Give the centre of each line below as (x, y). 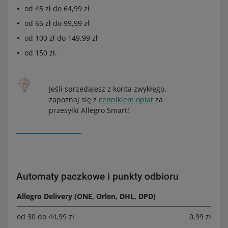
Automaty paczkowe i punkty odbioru (97, 177)
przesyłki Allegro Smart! (89, 110)
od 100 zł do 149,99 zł (61, 38)
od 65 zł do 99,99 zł (57, 23)
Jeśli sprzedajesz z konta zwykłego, (108, 89)
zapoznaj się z (74, 100)
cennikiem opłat (126, 100)
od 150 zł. (41, 53)
